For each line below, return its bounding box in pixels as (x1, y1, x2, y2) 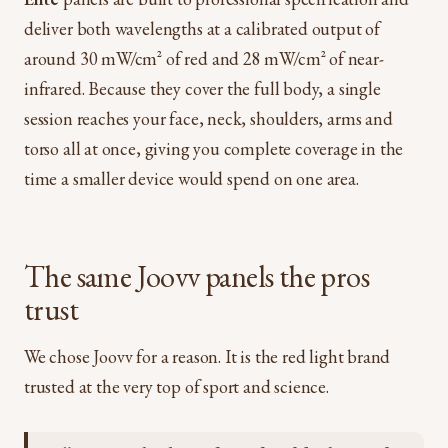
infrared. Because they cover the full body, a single (24, 76, 381, 100)
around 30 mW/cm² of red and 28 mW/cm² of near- (24, 46, 384, 70)
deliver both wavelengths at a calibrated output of (24, 16, 381, 40)
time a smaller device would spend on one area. (24, 166, 359, 190)
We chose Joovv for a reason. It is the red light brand (24, 344, 391, 368)
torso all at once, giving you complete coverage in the (24, 136, 404, 160)
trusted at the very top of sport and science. (24, 374, 329, 398)
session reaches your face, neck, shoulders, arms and (24, 106, 393, 130)
